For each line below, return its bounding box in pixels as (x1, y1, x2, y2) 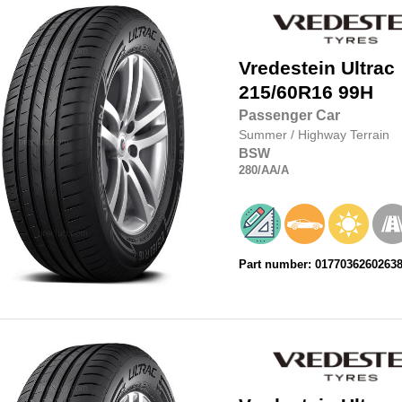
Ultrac (340, 57, 395, 80)
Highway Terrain (297, 127, 389, 143)
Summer (238, 127, 291, 143)
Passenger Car (238, 108, 340, 124)
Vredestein (238, 57, 336, 80)
